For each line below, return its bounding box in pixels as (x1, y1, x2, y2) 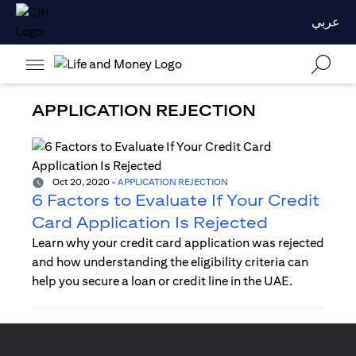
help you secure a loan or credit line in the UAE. (32, 273, 292, 289)
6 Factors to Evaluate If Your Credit (32, 191, 319, 210)
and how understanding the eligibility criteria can (32, 254, 308, 270)
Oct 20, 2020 (51, 176, 110, 188)
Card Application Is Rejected (32, 213, 268, 232)
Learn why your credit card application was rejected (32, 235, 324, 251)
